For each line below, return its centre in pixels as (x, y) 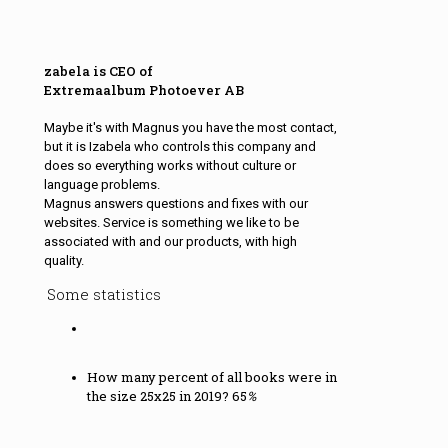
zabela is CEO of (98, 71)
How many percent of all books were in (211, 376)
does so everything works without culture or (169, 165)
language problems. (101, 184)
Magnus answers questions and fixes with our (175, 203)
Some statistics (103, 293)
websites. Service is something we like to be (171, 222)
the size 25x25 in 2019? (159, 395)
